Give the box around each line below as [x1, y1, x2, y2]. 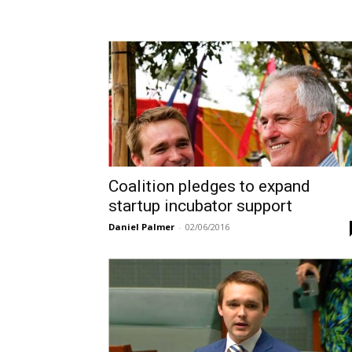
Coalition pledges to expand [108, 177, 310, 196]
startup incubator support [108, 196, 292, 215]
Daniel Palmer [108, 221, 174, 233]
